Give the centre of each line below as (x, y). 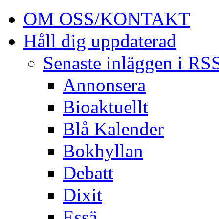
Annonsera (104, 85)
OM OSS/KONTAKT (107, 19)
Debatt (88, 173)
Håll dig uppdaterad (100, 41)
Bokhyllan (103, 151)
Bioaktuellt (105, 107)
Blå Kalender (113, 129)
